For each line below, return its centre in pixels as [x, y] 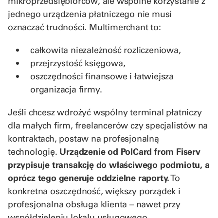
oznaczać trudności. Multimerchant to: [84, 27]
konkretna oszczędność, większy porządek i [94, 191]
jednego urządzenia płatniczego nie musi [90, 14]
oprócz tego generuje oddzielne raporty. [89, 178]
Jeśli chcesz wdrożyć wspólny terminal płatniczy [105, 112]
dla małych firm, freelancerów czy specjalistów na [108, 125]
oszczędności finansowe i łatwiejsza [102, 76]
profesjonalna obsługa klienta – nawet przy [94, 204]
